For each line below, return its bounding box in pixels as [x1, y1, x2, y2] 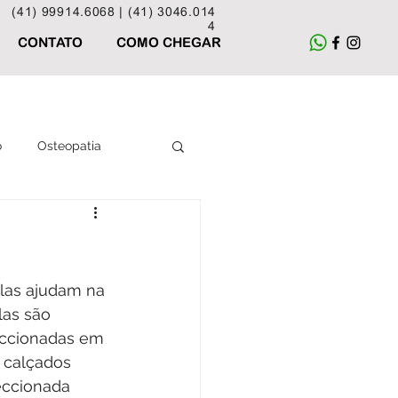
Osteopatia [37, 138, 101, 153]
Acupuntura [13, 209, 81, 224]
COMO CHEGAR [116, 35, 221, 50]
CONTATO [18, 35, 83, 50]
